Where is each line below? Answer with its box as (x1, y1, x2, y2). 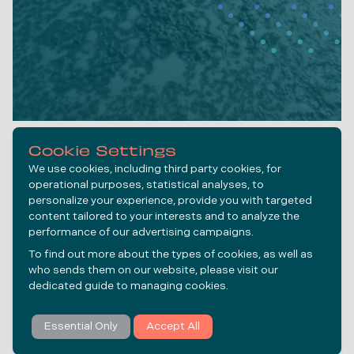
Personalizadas (88, 171, 265, 187)
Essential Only (44, 321, 118, 333)
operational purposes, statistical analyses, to (28, 179, 264, 191)
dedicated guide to (28, 281, 130, 292)
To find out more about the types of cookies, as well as (28, 249, 313, 261)
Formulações (102, 149, 252, 165)
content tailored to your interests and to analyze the (28, 211, 299, 223)
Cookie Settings (28, 146, 176, 159)
